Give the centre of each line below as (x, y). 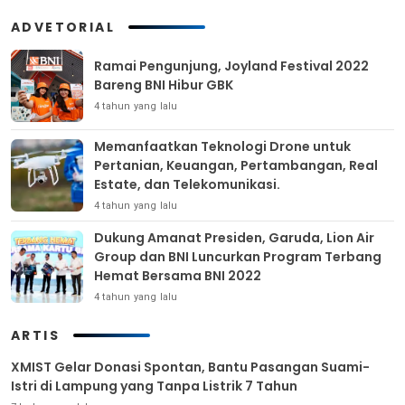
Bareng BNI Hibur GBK (164, 85)
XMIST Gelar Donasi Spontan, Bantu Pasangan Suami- (190, 367)
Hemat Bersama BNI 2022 (178, 275)
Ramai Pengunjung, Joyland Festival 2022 (231, 66)
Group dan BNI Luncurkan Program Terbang (238, 256)
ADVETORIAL (63, 27)
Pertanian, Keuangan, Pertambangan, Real (236, 165)
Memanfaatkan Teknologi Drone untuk (222, 146)
